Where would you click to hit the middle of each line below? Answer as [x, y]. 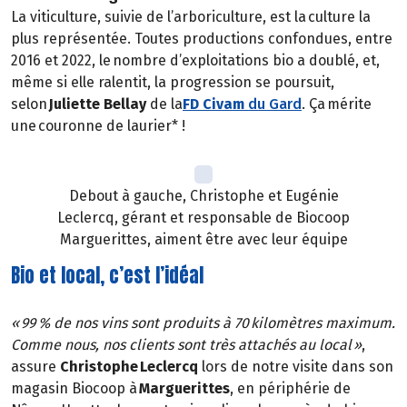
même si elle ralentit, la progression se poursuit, [173, 82]
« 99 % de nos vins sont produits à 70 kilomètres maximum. [203, 323]
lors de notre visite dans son [296, 367]
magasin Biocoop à [74, 389]
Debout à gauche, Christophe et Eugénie [203, 195]
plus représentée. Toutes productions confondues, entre [202, 38]
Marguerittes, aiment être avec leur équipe [203, 239]
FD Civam [213, 104]
